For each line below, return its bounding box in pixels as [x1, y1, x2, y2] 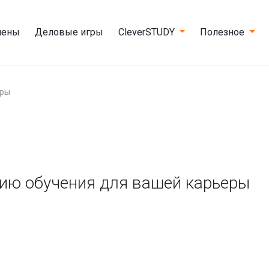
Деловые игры [34, 26, 103, 38]
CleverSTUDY [118, 26, 175, 38]
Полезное [200, 26, 245, 38]
